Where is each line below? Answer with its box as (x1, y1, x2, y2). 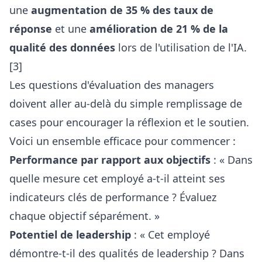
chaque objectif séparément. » (9, 209, 160, 223)
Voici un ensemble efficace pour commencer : (9, 134, 236, 148)
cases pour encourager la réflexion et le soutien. (9, 115, 249, 129)
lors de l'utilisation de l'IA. (115, 40, 247, 54)
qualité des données (9, 40, 115, 54)
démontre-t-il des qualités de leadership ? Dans (9, 246, 244, 260)
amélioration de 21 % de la (89, 22, 228, 36)
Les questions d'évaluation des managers (9, 78, 214, 92)
